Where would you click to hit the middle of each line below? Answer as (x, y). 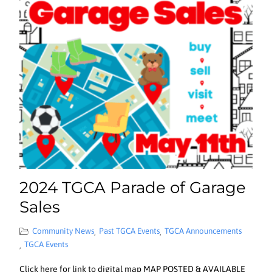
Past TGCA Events (130, 231)
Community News (63, 231)
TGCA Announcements (203, 231)
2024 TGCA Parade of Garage (133, 187)
